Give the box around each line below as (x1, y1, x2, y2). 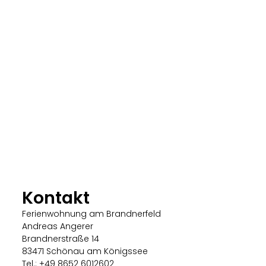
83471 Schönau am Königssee (22, 245, 148, 257)
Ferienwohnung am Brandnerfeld (22, 207, 161, 220)
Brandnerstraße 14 (22, 232, 100, 245)
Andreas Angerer (22, 220, 94, 232)
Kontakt (22, 185, 90, 210)
